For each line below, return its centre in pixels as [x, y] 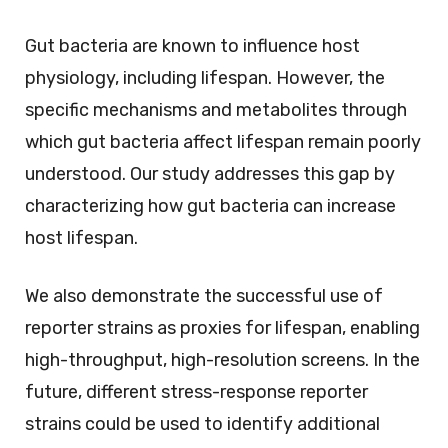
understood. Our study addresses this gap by [210, 173]
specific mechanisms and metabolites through [216, 109]
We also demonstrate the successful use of [204, 295]
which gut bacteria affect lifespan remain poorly [223, 141]
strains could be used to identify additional [202, 423]
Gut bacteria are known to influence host [192, 45]
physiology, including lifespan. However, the [205, 77]
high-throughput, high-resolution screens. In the [222, 359]
